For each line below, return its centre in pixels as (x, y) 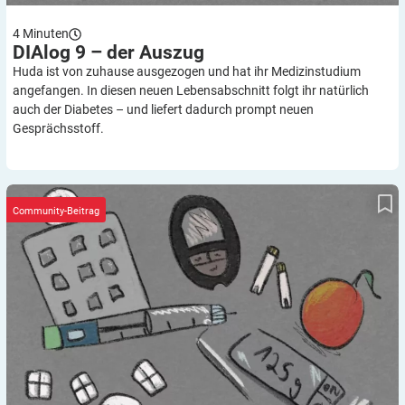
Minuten (46, 34)
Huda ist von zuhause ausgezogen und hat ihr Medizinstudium (187, 72)
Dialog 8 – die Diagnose (202, 191)
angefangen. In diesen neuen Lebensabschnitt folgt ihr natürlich (191, 91)
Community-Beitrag (56, 211)
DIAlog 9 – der (76, 53)
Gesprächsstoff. (58, 129)
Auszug (172, 53)
